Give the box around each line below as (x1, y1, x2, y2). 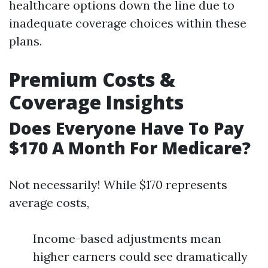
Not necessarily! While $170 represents (9, 177, 227, 192)
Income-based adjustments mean (33, 231, 221, 246)
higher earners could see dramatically (33, 249, 248, 264)
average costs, (9, 195, 89, 210)
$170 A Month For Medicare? (9, 136, 251, 159)
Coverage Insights (9, 89, 184, 115)
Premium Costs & (9, 66, 175, 92)
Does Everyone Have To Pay (9, 117, 244, 139)
